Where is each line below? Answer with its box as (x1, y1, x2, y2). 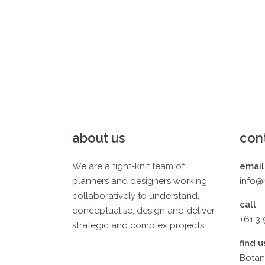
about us (72, 130, 125, 146)
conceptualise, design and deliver (72, 205, 215, 216)
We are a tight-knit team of (72, 161, 185, 172)
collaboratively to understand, (72, 190, 199, 201)
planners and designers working (72, 176, 207, 186)
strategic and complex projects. (72, 220, 208, 231)
